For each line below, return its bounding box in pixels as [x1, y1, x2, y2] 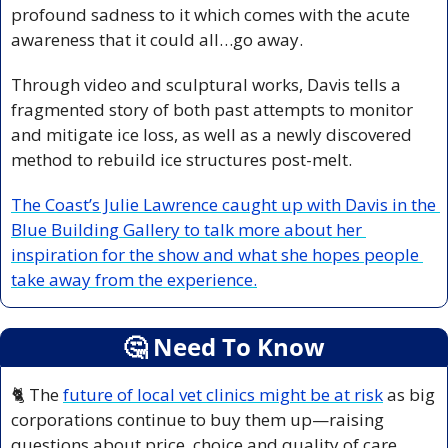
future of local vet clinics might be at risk [63, 383, 383, 407]
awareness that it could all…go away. [11, 28, 303, 52]
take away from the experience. [11, 268, 257, 292]
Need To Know [147, 330, 325, 364]
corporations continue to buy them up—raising [11, 408, 384, 432]
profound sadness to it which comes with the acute [11, 3, 410, 27]
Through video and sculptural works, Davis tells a [11, 73, 401, 97]
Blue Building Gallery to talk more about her [11, 218, 362, 242]
